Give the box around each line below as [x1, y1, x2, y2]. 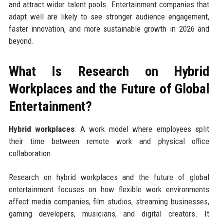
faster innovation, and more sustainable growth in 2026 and [8, 23, 210, 34]
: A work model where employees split [74, 124, 210, 134]
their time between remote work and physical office [8, 136, 210, 146]
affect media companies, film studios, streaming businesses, [8, 196, 210, 206]
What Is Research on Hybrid [8, 63, 210, 79]
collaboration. [8, 148, 53, 158]
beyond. [8, 36, 34, 46]
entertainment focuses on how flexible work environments [8, 184, 210, 194]
